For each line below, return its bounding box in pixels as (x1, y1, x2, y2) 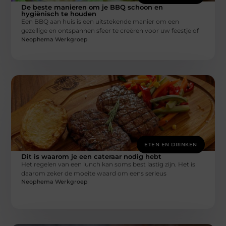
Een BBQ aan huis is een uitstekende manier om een (21, 18, 180, 26)
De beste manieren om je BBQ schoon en (21, 3, 163, 12)
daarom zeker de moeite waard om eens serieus (21, 169, 167, 177)
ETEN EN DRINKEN (144, 141, 197, 148)
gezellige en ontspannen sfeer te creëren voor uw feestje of (21, 27, 199, 35)
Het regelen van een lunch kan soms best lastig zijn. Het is (21, 160, 196, 168)
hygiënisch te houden (21, 10, 97, 18)
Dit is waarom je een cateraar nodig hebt (21, 152, 162, 160)
